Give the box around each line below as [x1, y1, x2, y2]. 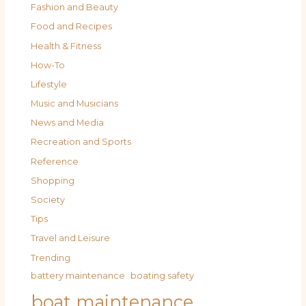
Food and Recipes [31, 21, 113, 32]
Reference [31, 156, 79, 167]
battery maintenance [31, 269, 126, 281]
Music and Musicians [31, 98, 119, 109]
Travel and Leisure [31, 233, 111, 244]
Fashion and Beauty [31, 2, 119, 13]
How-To [31, 59, 66, 70]
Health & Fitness [31, 40, 102, 51]
